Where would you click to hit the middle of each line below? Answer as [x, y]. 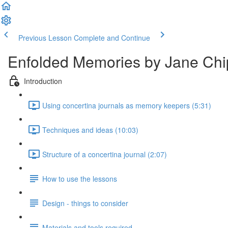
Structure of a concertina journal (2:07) [105, 154]
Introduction [43, 81]
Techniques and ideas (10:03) [90, 130]
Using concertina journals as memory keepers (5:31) [127, 105]
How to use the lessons [80, 178]
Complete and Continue [112, 38]
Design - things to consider [85, 203]
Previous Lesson [45, 38]
